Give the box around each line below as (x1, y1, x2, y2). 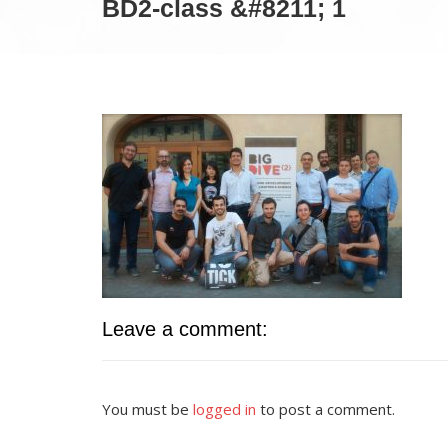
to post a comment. (256, 399, 395, 419)
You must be (102, 399, 193, 419)
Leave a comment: (102, 318, 268, 340)
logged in (193, 399, 256, 419)
